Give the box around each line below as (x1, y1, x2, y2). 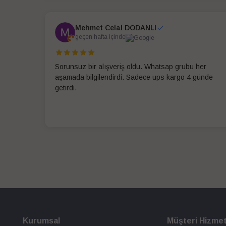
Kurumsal (23, 216, 60, 225)
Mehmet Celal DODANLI (75, 24, 156, 32)
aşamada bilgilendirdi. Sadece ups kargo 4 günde (55, 73, 213, 81)
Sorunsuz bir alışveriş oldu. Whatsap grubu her (55, 62, 206, 71)
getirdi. (55, 83, 77, 92)
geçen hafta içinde (75, 33, 126, 41)
